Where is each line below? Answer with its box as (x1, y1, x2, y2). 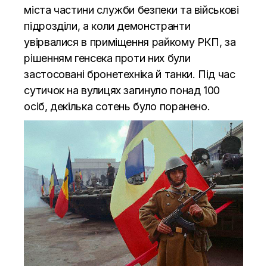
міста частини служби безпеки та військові (24, 3, 239, 16)
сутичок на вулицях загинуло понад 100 (24, 83, 220, 97)
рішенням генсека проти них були (24, 51, 191, 64)
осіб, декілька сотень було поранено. (24, 100, 210, 113)
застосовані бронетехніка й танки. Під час (24, 67, 235, 80)
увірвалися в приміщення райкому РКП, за (24, 35, 236, 48)
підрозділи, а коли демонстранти (24, 19, 191, 32)
